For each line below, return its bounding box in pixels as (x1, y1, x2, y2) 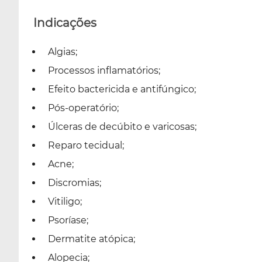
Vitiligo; (48, 196, 82, 207)
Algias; (48, 46, 77, 57)
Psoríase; (48, 215, 88, 226)
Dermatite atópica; (48, 233, 135, 244)
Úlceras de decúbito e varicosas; (48, 121, 196, 132)
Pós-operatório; (48, 102, 119, 113)
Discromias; (48, 177, 101, 188)
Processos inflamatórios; (48, 65, 160, 76)
